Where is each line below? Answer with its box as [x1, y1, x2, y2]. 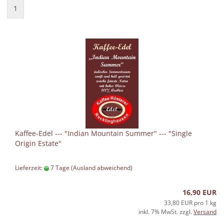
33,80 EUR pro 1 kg [164, 198, 216, 207]
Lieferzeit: [15, 163, 44, 172]
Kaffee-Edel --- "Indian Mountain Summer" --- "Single [15, 128, 192, 138]
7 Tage [49, 163, 69, 172]
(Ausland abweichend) [71, 163, 132, 172]
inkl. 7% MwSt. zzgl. [138, 207, 193, 216]
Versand [193, 207, 216, 216]
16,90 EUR [182, 187, 216, 197]
